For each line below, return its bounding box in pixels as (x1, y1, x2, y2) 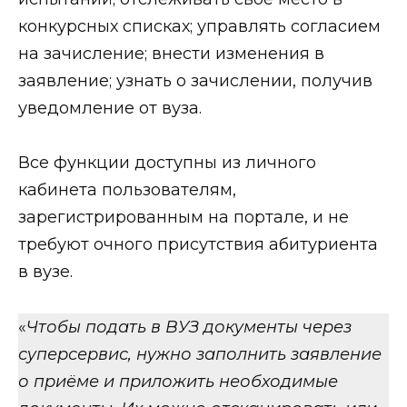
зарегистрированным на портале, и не (18, 207, 349, 228)
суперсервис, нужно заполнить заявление (18, 343, 382, 364)
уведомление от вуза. (18, 97, 202, 118)
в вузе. (18, 262, 73, 283)
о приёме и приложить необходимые (18, 371, 338, 392)
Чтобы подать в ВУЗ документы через (26, 316, 352, 337)
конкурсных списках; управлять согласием (18, 15, 381, 36)
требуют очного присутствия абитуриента (18, 234, 378, 255)
